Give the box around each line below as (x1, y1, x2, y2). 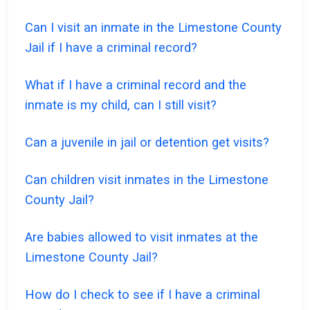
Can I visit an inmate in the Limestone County (25, 20, 282, 35)
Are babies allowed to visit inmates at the (25, 230, 258, 245)
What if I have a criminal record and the (25, 77, 246, 93)
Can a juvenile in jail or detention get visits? (25, 135, 269, 150)
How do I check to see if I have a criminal (25, 287, 260, 302)
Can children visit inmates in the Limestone (25, 172, 268, 188)
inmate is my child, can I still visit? (25, 98, 217, 113)
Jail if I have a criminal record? (25, 40, 197, 55)
